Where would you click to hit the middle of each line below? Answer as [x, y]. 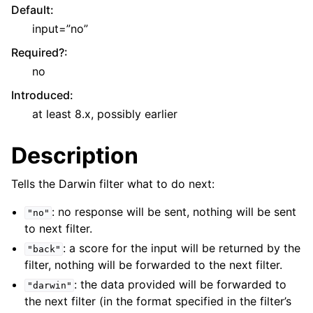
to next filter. [59, 228]
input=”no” [60, 29]
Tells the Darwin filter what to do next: [113, 184]
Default [31, 10]
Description [75, 155]
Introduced [41, 95]
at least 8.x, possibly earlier [105, 114]
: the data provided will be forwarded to [181, 284]
